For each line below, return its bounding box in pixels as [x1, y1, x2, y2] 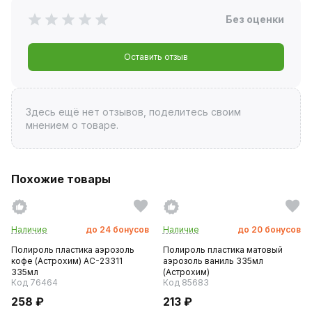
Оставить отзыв [124, 51, 188, 62]
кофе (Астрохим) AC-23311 [11, 255, 123, 266]
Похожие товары [11, 171, 111, 186]
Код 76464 [11, 276, 58, 288]
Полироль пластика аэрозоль [11, 244, 134, 255]
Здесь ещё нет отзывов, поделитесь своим [25, 105, 241, 118]
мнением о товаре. [25, 118, 118, 131]
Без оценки [226, 13, 284, 25]
